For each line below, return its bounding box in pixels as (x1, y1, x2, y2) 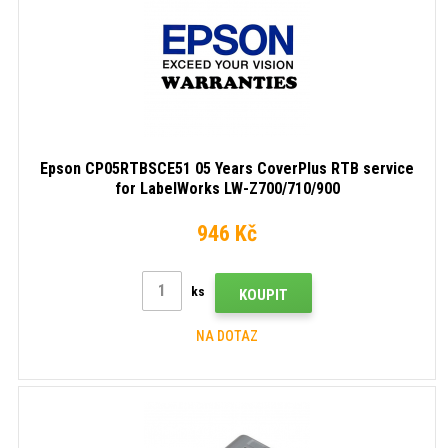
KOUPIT (239, 285, 288, 304)
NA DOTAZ (196, 327, 258, 344)
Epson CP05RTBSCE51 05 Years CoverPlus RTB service (40, 158, 414, 178)
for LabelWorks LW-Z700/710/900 (114, 178, 340, 198)
